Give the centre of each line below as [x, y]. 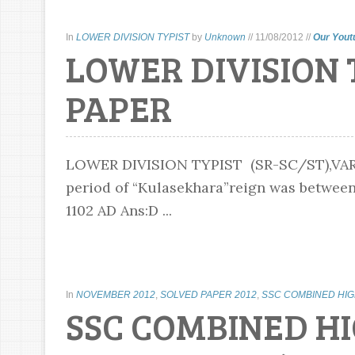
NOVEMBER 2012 [115, 295]
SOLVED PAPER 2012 [208, 295]
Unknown [225, 37]
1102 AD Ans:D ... [118, 210]
